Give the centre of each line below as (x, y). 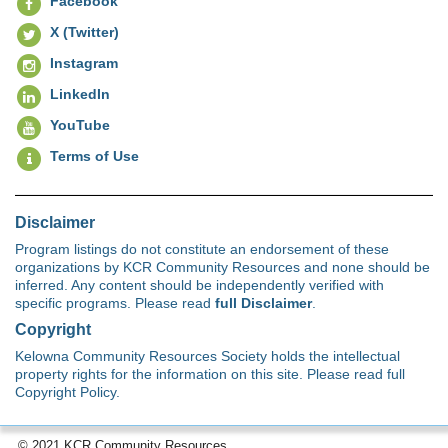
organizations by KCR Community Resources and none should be (222, 266)
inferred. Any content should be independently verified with (199, 284)
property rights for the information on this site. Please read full (210, 373)
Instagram (84, 62)
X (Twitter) (84, 31)
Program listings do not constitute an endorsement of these (202, 248)
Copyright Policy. (67, 391)
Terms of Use (94, 155)
